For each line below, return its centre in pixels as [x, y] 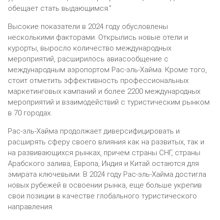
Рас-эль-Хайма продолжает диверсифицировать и [94, 131]
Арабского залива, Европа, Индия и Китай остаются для [103, 163]
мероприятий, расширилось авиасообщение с [88, 59]
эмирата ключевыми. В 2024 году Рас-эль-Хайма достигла [107, 174]
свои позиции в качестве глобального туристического [102, 196]
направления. [31, 206]
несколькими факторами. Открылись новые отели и [98, 37]
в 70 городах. [30, 113]
